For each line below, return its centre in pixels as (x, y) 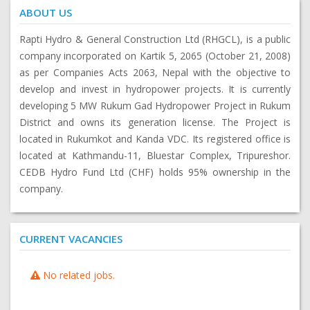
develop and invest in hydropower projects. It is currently (155, 89)
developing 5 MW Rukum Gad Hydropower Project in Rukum (155, 105)
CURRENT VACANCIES (71, 238)
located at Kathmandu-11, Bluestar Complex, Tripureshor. (155, 155)
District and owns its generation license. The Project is (155, 122)
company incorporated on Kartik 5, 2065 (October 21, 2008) (155, 55)
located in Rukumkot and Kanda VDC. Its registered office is (155, 138)
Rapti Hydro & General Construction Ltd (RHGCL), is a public (155, 39)
